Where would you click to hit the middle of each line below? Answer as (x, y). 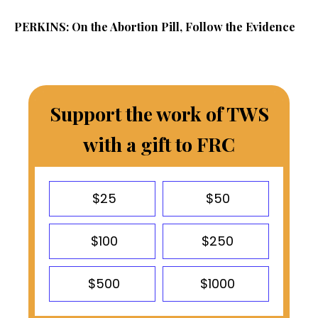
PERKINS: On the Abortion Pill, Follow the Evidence (155, 27)
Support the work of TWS (159, 114)
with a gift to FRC (159, 144)
